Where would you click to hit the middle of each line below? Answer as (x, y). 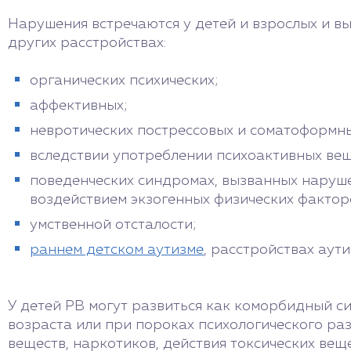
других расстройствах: (87, 43)
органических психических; (124, 81)
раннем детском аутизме (117, 250)
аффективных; (79, 106)
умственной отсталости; (113, 225)
